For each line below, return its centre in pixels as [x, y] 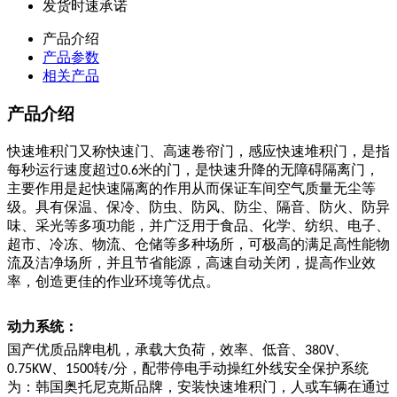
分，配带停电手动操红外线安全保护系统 [241, 368]
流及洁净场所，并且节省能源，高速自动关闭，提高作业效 [191, 262]
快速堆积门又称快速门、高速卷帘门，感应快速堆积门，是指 [198, 151]
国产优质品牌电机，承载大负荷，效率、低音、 [156, 349]
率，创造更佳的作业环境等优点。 [113, 281]
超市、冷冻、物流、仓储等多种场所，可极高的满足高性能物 [198, 244]
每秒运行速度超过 [64, 169]
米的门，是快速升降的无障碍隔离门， [259, 169]
